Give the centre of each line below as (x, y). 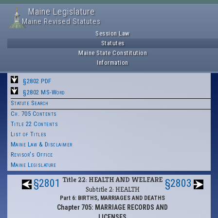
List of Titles (28, 134)
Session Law (113, 33)
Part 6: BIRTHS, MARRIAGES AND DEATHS (113, 198)
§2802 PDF (37, 81)
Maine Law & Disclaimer (41, 144)
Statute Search (29, 103)
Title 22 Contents (34, 124)
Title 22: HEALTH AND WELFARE (112, 180)
